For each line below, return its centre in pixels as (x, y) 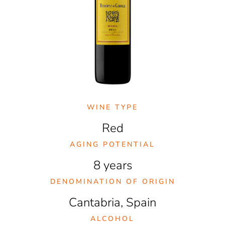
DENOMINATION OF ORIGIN (113, 181)
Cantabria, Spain (113, 202)
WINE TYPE (113, 107)
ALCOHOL (113, 218)
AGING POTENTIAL (113, 144)
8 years (113, 165)
